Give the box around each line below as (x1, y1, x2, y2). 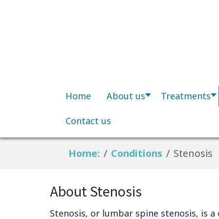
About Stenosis (50, 180, 142, 200)
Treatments (161, 89, 211, 102)
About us (107, 89, 145, 102)
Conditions (111, 146, 163, 160)
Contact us (66, 114, 111, 127)
